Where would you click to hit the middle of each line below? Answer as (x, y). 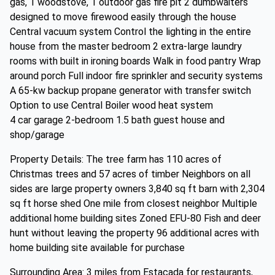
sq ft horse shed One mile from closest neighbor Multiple (134, 203)
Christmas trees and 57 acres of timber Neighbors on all (130, 174)
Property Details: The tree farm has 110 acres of (116, 159)
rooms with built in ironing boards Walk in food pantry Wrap (135, 61)
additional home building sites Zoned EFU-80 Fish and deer (135, 218)
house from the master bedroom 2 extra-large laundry (126, 46)
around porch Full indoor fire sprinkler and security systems (136, 76)
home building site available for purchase (97, 248)
